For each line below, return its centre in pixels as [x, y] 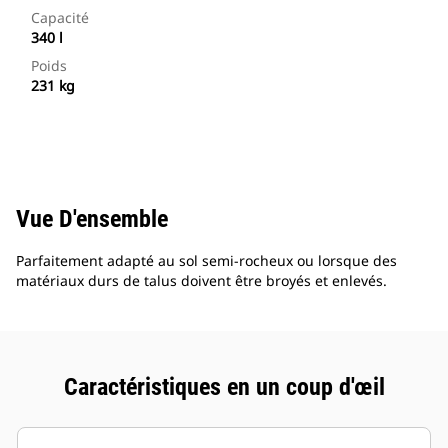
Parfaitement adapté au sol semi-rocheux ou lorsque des [206, 261]
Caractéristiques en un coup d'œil [224, 387]
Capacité [60, 18]
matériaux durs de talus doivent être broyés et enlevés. [201, 281]
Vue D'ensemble [92, 219]
